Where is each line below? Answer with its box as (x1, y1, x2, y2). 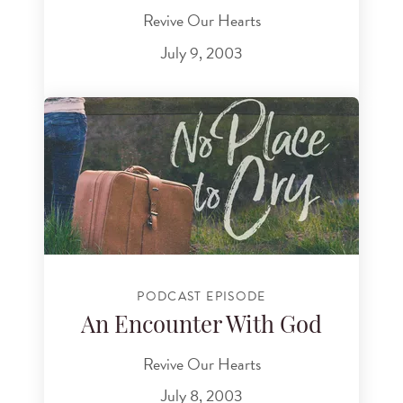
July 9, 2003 (160, 40, 243, 65)
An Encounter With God (81, 316, 322, 339)
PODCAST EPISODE (137, 286, 266, 306)
